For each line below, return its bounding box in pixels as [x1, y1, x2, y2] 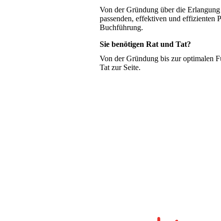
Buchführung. [100, 23, 143, 32]
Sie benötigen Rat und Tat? [100, 40, 191, 49]
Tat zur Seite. [100, 63, 141, 72]
